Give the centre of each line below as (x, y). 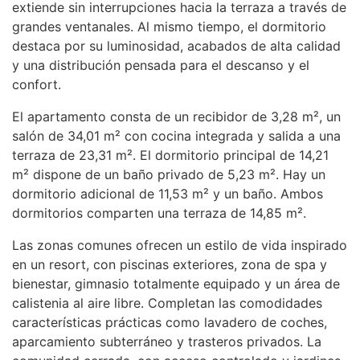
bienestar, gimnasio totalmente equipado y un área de (176, 284)
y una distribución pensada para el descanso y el (161, 65)
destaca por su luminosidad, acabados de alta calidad (176, 46)
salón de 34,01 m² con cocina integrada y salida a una (176, 136)
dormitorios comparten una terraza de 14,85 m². (159, 213)
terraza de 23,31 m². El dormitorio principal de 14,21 (170, 155)
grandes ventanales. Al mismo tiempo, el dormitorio (169, 27)
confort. (37, 84)
